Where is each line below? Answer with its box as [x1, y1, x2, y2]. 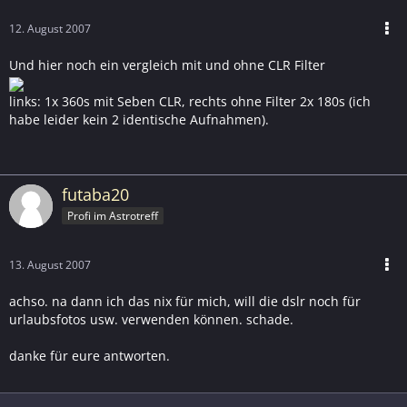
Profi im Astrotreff [67, 207, 158, 223]
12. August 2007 [9, 21, 91, 36]
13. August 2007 [9, 257, 91, 273]
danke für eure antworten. [9, 347, 170, 364]
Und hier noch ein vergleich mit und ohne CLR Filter [9, 56, 325, 74]
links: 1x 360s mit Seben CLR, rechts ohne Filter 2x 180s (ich [9, 93, 371, 110]
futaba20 [62, 184, 129, 205]
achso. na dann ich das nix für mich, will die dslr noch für [9, 293, 361, 310]
